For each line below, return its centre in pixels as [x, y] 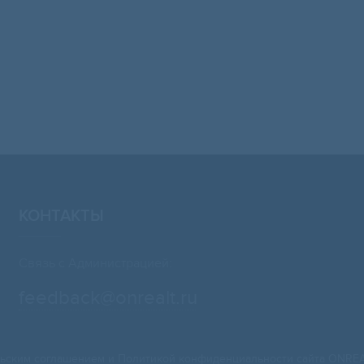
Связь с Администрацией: [96, 263]
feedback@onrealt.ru [108, 298]
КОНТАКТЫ [62, 216]
